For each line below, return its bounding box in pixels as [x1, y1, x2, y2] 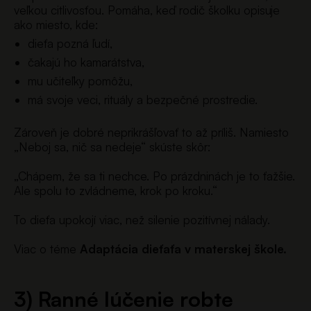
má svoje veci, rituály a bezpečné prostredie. [28, 92, 258, 107]
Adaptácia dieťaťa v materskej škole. [80, 241, 287, 256]
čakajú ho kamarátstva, [28, 55, 144, 69]
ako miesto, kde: [14, 17, 98, 32]
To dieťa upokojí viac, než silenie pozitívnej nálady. [14, 212, 270, 227]
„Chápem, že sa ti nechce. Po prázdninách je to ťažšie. [14, 168, 295, 183]
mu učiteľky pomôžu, [28, 74, 133, 88]
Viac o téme [14, 241, 80, 256]
